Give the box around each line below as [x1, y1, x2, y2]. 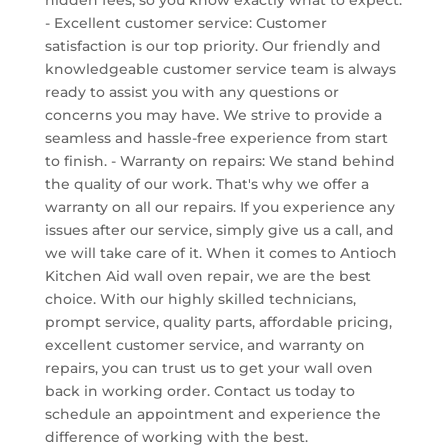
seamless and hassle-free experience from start [44, 128, 388, 147]
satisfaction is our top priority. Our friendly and [44, 36, 381, 55]
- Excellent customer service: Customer [44, 13, 327, 32]
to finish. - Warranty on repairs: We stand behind [44, 151, 395, 170]
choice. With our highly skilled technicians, [44, 289, 356, 308]
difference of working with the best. [44, 427, 308, 446]
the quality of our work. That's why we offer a [44, 174, 369, 193]
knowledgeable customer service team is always [44, 59, 396, 78]
